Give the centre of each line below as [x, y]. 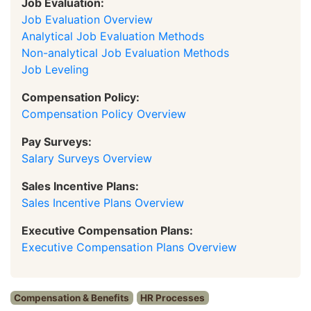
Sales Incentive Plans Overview [103, 202]
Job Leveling [55, 69]
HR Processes [173, 297]
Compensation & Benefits [72, 297]
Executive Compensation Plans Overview [129, 247]
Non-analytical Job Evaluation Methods [125, 52]
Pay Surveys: [57, 141]
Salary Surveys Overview [87, 158]
